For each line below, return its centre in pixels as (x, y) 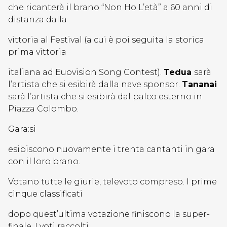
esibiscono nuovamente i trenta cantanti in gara (111, 149)
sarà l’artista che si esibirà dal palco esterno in (105, 97)
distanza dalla (37, 20)
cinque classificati (45, 194)
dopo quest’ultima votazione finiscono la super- (109, 214)
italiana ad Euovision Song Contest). (86, 72)
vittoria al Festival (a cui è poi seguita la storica (106, 40)
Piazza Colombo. (43, 109)
